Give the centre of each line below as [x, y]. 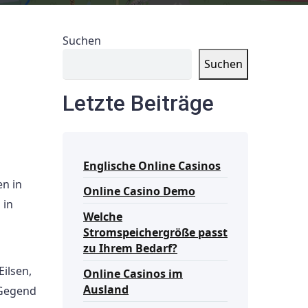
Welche [103, 217]
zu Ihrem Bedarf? [130, 249]
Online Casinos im [133, 274]
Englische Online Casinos [152, 166]
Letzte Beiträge [138, 103]
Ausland [106, 290]
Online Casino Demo [139, 191]
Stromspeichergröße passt [155, 233]
